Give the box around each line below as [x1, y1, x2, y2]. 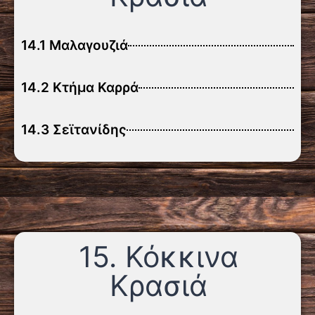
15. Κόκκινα [79, 239, 239, 274]
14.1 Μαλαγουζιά [21, 37, 128, 53]
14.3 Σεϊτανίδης [21, 122, 127, 138]
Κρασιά [110, 268, 208, 303]
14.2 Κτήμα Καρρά [21, 79, 139, 96]
